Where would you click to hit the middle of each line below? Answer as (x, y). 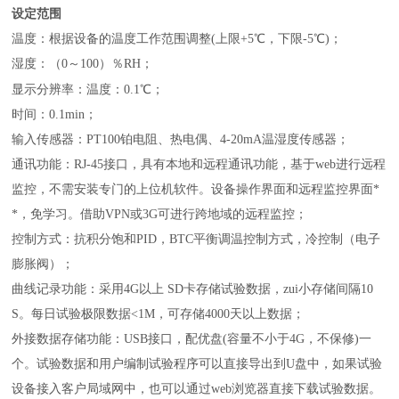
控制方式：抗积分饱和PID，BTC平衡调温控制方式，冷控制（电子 (196, 239)
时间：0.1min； (55, 114)
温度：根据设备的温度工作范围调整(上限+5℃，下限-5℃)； (177, 38)
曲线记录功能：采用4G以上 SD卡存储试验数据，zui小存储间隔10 (193, 289)
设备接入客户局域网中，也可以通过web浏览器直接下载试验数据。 (197, 388)
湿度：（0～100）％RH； (83, 63)
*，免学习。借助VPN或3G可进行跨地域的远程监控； (160, 214)
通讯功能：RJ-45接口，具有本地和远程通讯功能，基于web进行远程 (199, 164)
